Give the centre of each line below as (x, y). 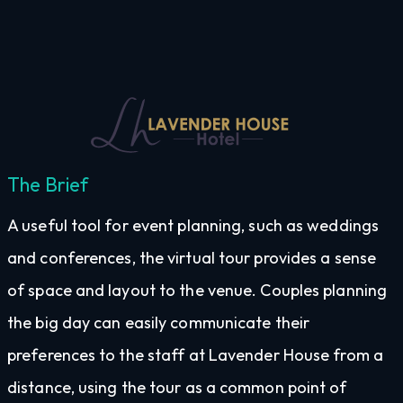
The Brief (48, 184)
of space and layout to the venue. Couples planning (197, 290)
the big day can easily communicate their (159, 322)
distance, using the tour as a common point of (177, 387)
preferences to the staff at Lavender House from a (195, 354)
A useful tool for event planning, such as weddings (193, 225)
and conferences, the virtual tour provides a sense (192, 257)
